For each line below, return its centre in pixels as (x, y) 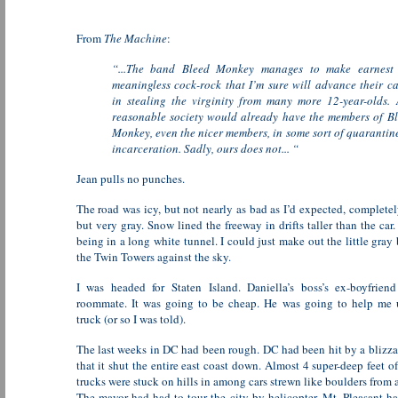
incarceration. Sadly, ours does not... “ (205, 148)
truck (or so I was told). (131, 319)
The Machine (135, 38)
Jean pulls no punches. (130, 179)
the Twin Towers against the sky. (153, 257)
